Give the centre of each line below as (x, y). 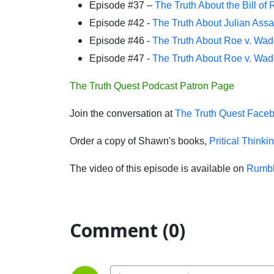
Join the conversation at (122, 113)
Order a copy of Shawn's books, (139, 141)
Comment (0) (128, 230)
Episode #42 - (121, 23)
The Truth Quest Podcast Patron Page (152, 86)
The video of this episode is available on (158, 168)
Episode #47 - (121, 58)
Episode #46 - (121, 41)
